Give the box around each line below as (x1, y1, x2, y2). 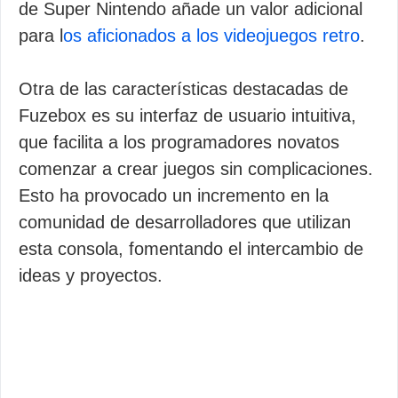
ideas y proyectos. (19, 266, 163, 285)
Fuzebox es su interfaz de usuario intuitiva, (19, 106, 356, 125)
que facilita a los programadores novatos (19, 132, 339, 152)
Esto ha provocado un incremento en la (19, 186, 329, 205)
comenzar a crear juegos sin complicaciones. (19, 159, 373, 179)
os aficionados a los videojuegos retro (63, 26, 360, 45)
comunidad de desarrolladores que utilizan (19, 212, 351, 232)
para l (19, 26, 63, 45)
